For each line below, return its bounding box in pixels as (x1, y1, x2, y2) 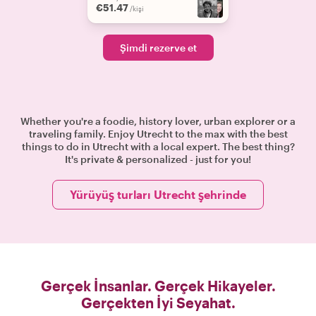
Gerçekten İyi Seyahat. (80, 294, 236, 311)
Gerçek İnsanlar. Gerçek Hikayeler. (40, 277, 276, 294)
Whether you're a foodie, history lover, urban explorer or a (20, 115, 296, 127)
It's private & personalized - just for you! (65, 153, 251, 165)
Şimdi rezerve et (119, 42, 197, 54)
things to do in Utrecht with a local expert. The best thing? (21, 140, 295, 152)
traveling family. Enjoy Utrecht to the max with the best (28, 128, 288, 140)
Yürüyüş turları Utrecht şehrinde (70, 188, 246, 201)
